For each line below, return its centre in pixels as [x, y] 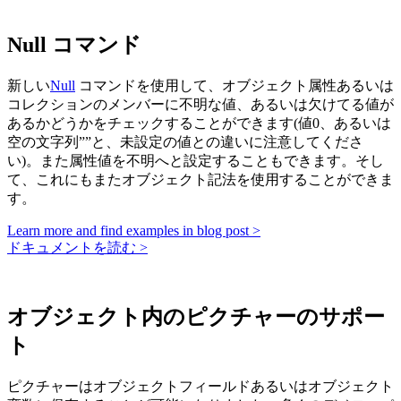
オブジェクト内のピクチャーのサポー [196, 317]
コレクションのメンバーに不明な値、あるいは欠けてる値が [200, 105]
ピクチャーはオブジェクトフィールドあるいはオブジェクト [200, 387]
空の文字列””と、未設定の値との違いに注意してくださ [185, 142]
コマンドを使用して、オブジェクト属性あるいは [235, 86]
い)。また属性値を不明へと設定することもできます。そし [196, 161]
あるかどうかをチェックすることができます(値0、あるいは [199, 124]
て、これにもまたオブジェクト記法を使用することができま [200, 180]
